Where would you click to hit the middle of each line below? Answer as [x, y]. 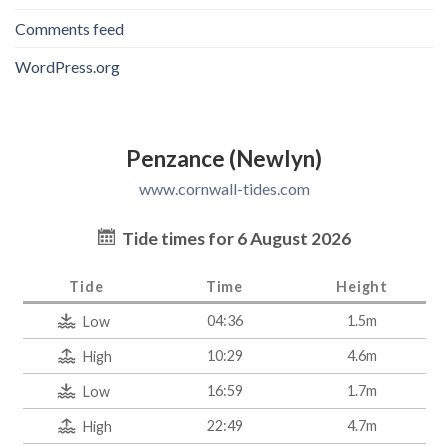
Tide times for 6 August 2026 [234, 238]
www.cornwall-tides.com [224, 188]
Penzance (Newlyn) [224, 158]
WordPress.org [67, 66]
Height [362, 286]
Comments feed [69, 28]
